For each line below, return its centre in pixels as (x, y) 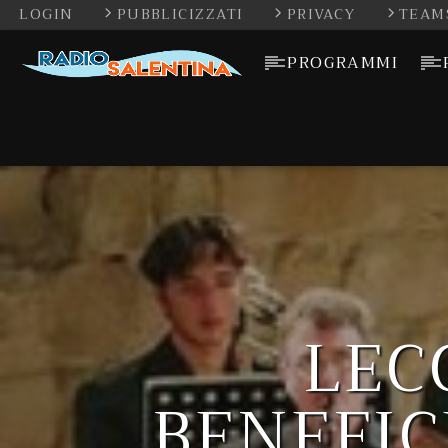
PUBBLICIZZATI (182, 14)
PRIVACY (324, 14)
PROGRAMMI (343, 63)
